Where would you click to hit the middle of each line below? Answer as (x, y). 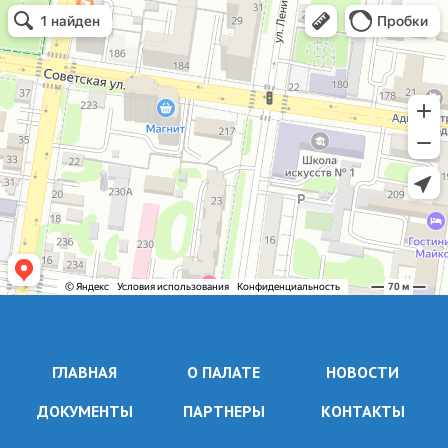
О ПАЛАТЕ (224, 371)
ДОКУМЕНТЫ (84, 410)
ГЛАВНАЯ (85, 371)
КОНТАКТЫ (362, 410)
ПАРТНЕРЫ (223, 410)
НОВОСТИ (363, 371)
